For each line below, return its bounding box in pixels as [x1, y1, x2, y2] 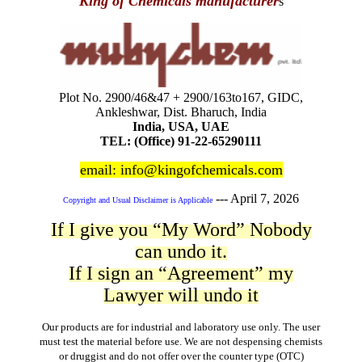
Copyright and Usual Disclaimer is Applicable [63, 196, 213, 205]
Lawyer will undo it [103, 284, 259, 306]
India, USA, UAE [133, 120, 229, 134]
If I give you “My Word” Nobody [50, 219, 312, 241]
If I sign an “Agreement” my [69, 263, 293, 284]
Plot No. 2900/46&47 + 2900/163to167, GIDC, [59, 90, 303, 105]
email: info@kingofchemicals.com [79, 162, 283, 179]
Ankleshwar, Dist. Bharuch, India [95, 105, 267, 120]
